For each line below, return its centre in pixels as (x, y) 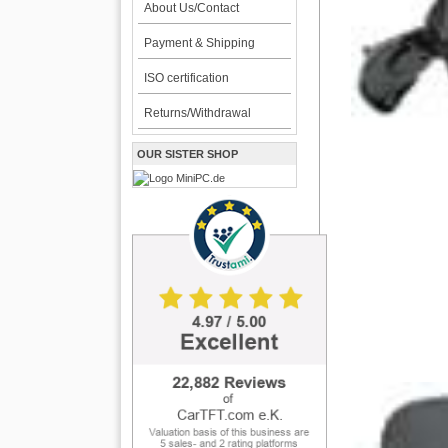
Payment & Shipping (199, 43)
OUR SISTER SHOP (188, 154)
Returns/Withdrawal (197, 113)
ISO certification (186, 78)
